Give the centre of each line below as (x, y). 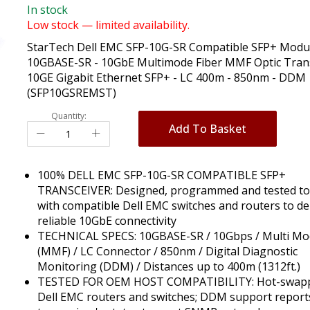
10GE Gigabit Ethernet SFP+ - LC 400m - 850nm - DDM (166, 77)
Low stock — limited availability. (108, 25)
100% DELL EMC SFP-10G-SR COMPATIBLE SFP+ (162, 175)
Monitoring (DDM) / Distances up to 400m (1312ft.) (169, 266)
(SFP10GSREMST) (72, 92)
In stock (47, 9)
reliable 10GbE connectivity (107, 220)
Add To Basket (208, 128)
